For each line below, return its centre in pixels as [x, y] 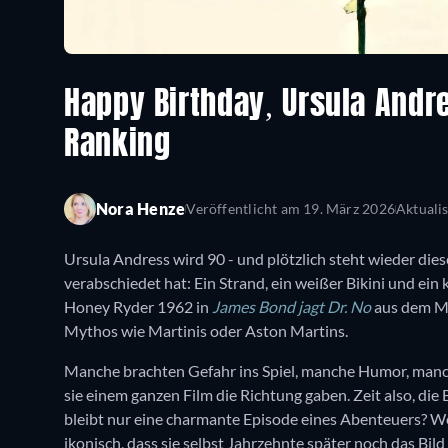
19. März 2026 [347, 209]
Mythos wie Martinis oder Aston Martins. [207, 331]
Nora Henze [141, 209]
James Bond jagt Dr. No [291, 307]
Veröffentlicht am [243, 209]
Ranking [117, 145]
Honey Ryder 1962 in [138, 307]
